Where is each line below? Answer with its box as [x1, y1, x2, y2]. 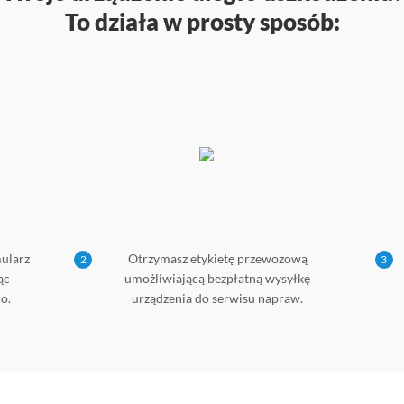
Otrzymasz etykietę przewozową [127, 250, 308, 266]
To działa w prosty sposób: [64, 6, 340, 36]
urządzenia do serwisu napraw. [132, 289, 304, 306]
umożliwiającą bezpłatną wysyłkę [124, 270, 311, 286]
